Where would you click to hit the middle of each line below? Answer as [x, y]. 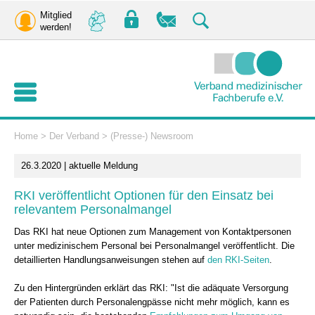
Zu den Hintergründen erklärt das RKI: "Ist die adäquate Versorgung [151, 288]
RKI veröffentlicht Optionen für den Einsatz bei [144, 195]
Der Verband [74, 136]
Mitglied [56, 15]
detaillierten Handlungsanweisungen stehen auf [111, 260]
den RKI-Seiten [238, 260]
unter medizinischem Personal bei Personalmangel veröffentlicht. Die [154, 246]
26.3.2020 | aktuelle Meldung [79, 166]
